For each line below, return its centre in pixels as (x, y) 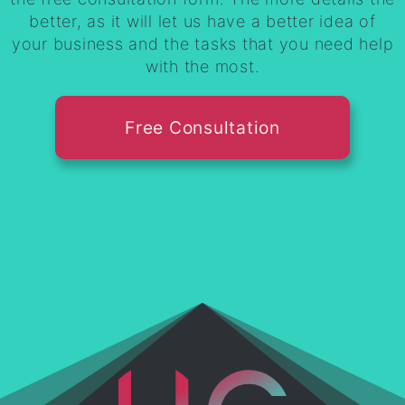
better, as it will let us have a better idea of (202, 21)
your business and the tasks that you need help (202, 43)
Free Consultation (202, 127)
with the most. (202, 66)
